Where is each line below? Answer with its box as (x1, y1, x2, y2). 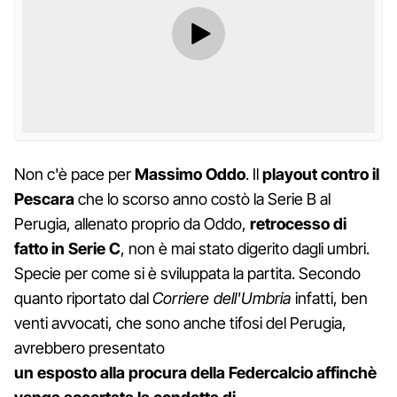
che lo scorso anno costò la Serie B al (74, 189, 331, 208)
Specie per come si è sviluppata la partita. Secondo (14, 263, 361, 283)
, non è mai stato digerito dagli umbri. (121, 238, 370, 258)
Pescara (14, 189, 74, 208)
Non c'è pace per (14, 164, 135, 183)
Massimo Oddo (135, 164, 245, 183)
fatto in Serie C (14, 238, 121, 258)
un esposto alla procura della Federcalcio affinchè (14, 362, 377, 382)
